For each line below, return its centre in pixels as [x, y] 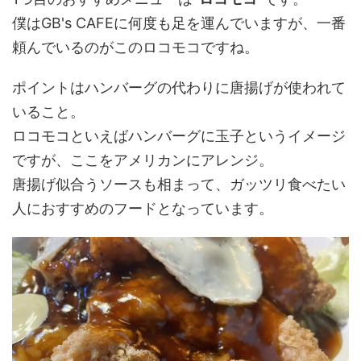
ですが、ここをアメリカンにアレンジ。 [143, 160]
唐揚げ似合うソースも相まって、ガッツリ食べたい [179, 184]
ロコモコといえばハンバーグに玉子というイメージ [179, 135]
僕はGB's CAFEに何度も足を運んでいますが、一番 [179, 23]
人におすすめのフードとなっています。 [143, 208]
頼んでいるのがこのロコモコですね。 [135, 47]
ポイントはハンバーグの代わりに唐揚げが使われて [179, 87]
